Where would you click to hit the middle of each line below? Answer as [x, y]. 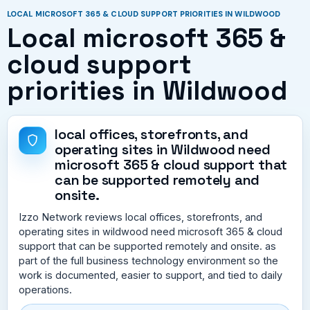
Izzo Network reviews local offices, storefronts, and [140, 217]
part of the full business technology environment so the [148, 260]
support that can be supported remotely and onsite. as [147, 246]
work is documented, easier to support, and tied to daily [151, 275]
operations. [45, 289]
